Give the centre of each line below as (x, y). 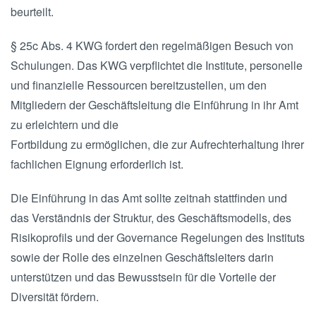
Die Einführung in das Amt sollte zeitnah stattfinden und (149, 198)
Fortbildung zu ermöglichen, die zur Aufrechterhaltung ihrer (157, 144)
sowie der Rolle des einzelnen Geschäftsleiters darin (142, 257)
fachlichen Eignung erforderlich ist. (97, 164)
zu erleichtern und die (65, 124)
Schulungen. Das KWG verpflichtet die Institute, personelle (157, 65)
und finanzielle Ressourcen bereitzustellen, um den (139, 85)
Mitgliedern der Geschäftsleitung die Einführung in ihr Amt (154, 105)
